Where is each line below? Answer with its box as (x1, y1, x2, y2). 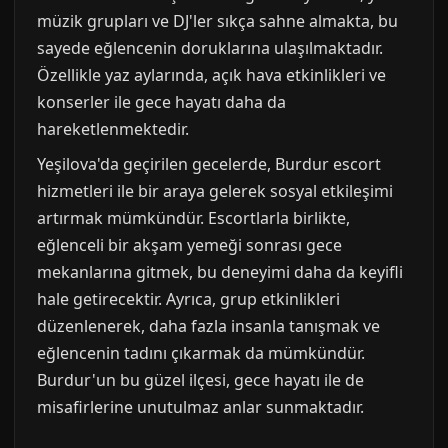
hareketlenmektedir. (37, 117, 189, 140)
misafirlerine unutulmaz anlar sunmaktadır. (37, 395, 364, 418)
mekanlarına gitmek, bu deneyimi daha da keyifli (37, 260, 403, 283)
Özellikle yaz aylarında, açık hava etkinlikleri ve (37, 63, 386, 86)
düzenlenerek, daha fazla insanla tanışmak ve (37, 314, 380, 337)
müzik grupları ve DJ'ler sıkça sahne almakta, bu (37, 9, 398, 32)
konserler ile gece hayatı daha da (37, 90, 286, 113)
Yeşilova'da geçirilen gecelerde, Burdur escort (37, 152, 381, 175)
